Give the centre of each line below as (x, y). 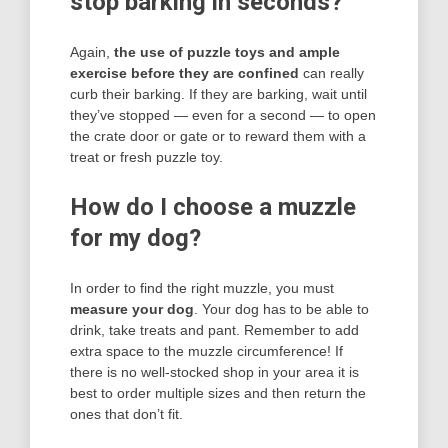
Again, (92, 51)
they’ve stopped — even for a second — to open (223, 114)
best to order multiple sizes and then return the (218, 392)
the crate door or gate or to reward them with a (218, 135)
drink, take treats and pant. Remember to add (214, 329)
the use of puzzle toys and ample (227, 51)
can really (331, 72)
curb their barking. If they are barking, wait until (218, 93)
